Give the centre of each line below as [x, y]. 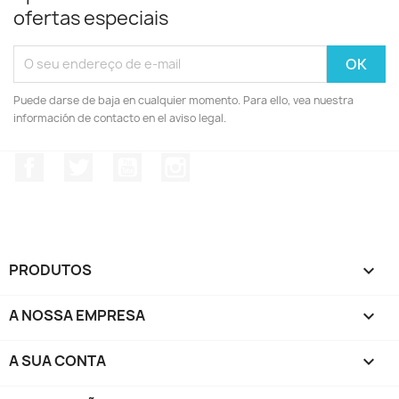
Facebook [77, 162]
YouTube [171, 162]
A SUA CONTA [57, 360]
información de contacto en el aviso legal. [120, 118]
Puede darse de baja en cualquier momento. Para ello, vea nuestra [183, 100]
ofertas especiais [91, 18]
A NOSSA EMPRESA [77, 315]
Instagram [225, 162]
